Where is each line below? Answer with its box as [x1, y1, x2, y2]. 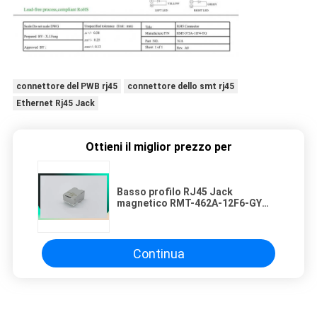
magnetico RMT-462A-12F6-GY [117, 197, 262, 209]
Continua [132, 246, 185, 261]
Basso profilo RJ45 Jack [117, 186, 233, 198]
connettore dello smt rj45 [127, 81, 234, 91]
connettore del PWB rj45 [16, 81, 117, 91]
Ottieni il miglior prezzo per [85, 140, 232, 154]
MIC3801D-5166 [117, 209, 192, 221]
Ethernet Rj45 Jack [16, 98, 95, 108]
